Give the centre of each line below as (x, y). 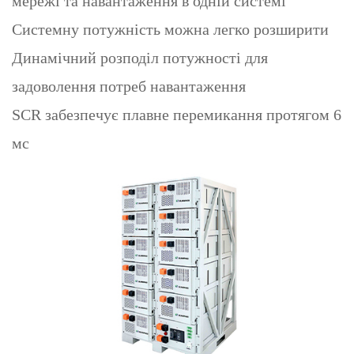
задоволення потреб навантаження (129, 86)
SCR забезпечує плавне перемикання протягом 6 (177, 114)
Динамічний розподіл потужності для (140, 57)
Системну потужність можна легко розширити (170, 29)
